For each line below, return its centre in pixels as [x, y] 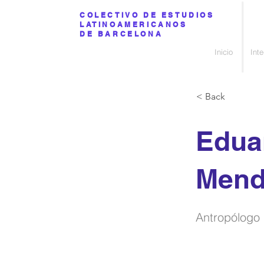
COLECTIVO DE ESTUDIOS [147, 15]
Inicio [224, 52]
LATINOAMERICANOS [133, 24]
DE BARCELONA [121, 34]
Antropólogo [228, 217]
